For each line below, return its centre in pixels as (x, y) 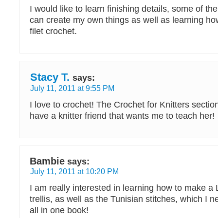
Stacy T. (50, 77)
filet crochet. (53, 31)
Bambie (47, 161)
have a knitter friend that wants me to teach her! (122, 116)
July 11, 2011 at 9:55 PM (72, 88)
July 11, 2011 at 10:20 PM (74, 171)
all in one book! (59, 210)
